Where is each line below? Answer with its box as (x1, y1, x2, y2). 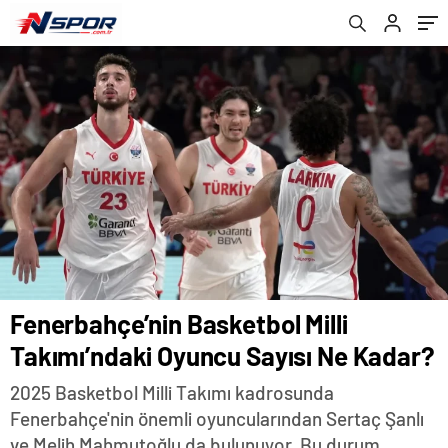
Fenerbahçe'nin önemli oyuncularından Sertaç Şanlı (10, 407, 424, 431)
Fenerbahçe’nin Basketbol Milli (10, 308, 348, 340)
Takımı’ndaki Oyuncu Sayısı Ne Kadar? (10, 340, 435, 372)
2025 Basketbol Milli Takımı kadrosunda (10, 381, 334, 405)
